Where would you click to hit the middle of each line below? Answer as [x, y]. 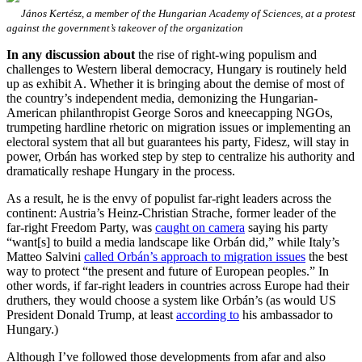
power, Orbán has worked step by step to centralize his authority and [181, 156]
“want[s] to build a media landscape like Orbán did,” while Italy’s [173, 242]
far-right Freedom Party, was [81, 227]
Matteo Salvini [45, 256]
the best [326, 256]
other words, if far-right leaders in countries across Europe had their [178, 285]
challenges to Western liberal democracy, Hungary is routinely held [177, 69]
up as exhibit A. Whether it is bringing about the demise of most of [175, 83]
